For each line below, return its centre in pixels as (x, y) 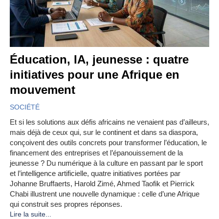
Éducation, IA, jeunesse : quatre (99, 60)
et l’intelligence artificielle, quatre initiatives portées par (95, 174)
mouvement (43, 90)
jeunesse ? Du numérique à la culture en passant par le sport (106, 163)
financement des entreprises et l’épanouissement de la (96, 153)
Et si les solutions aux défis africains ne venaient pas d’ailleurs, (109, 122)
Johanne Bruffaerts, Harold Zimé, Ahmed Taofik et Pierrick (102, 184)
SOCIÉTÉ (25, 107)
